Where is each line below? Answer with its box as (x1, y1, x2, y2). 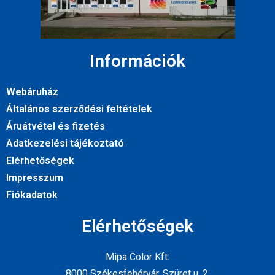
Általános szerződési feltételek (6, 103, 152, 115)
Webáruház (6, 85, 58, 98)
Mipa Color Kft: (106, 250, 169, 263)
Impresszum (6, 171, 63, 184)
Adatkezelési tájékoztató (6, 137, 124, 149)
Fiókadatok (6, 188, 58, 201)
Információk (90, 50, 185, 71)
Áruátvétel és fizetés (6, 120, 105, 132)
